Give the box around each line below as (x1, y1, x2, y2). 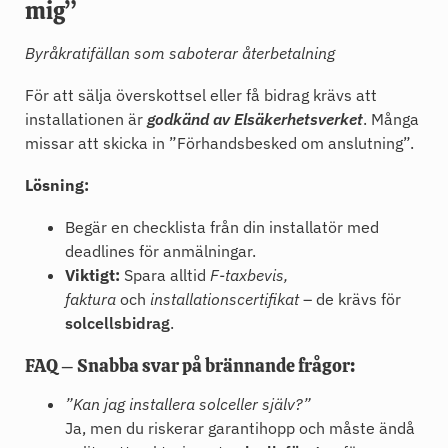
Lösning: (25, 175, 89, 196)
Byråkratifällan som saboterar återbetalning (25, 43, 335, 64)
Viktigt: (65, 265, 120, 286)
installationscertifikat (150, 289, 299, 310)
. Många (363, 109, 419, 130)
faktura (65, 289, 116, 310)
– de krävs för (299, 289, 401, 310)
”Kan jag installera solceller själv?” (65, 394, 311, 415)
